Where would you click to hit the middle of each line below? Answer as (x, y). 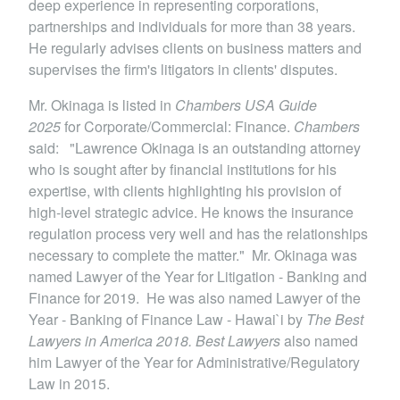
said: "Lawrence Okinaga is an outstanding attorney (195, 148)
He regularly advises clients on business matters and (195, 48)
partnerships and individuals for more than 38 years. (192, 27)
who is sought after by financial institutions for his (183, 170)
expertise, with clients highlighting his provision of (185, 191)
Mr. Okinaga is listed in (102, 105)
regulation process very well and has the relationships (198, 234)
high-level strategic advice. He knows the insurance (191, 212)
